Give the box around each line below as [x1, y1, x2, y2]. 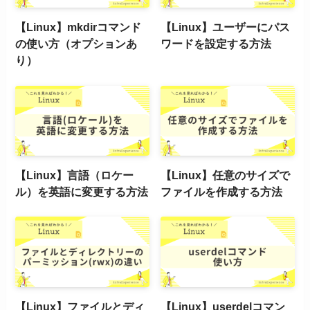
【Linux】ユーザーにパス [161, 21, 291, 34]
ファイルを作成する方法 [161, 185, 283, 199]
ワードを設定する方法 [161, 37, 272, 51]
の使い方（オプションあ [15, 37, 138, 51]
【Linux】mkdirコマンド [15, 21, 142, 34]
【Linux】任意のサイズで [161, 169, 291, 182]
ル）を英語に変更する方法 [15, 185, 149, 199]
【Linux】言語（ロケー [15, 169, 134, 182]
